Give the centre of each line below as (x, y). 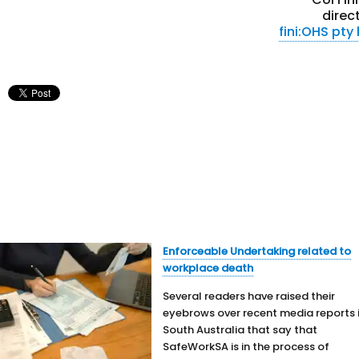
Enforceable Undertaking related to (257, 251)
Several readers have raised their (249, 296)
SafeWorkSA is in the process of (246, 347)
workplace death (208, 268)
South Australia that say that (240, 330)
